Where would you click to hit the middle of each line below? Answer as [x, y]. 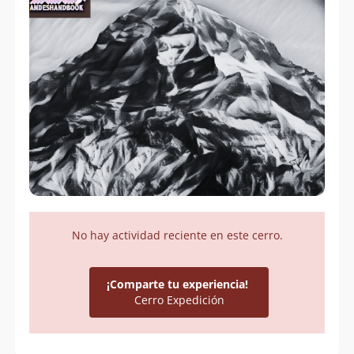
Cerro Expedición [179, 299]
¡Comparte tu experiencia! [179, 284]
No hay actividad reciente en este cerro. [177, 235]
